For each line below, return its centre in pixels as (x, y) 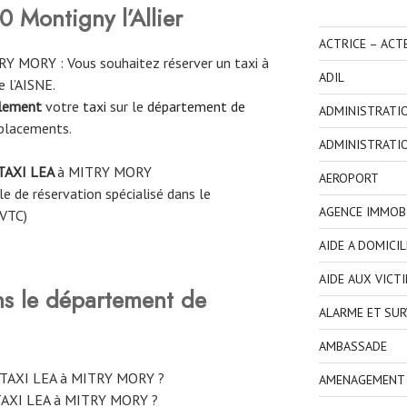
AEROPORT (348, 179)
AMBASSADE (352, 347)
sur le (127, 107)
